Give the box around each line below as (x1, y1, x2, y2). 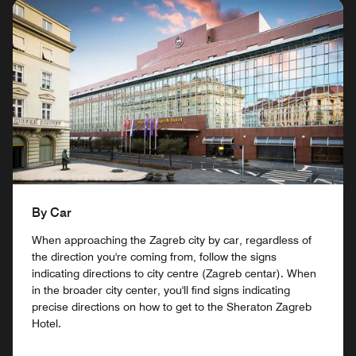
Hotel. (32, 316, 61, 330)
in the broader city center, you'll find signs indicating (32, 283, 290, 296)
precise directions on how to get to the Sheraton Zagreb (32, 300, 311, 313)
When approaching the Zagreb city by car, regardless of (32, 233, 311, 246)
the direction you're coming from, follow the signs (32, 250, 277, 263)
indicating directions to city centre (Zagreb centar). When (32, 266, 316, 280)
